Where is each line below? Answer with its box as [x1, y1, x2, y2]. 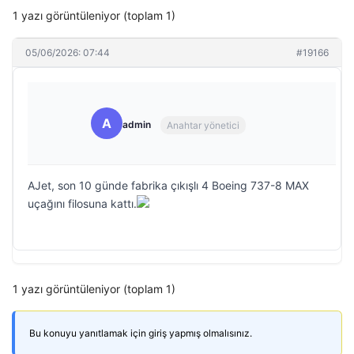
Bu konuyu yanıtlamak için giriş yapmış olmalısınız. [29, 327, 252, 339]
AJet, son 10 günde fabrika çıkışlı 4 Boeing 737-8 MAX [28, 179, 309, 192]
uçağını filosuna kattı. [28, 197, 137, 210]
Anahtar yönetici [167, 119, 239, 131]
